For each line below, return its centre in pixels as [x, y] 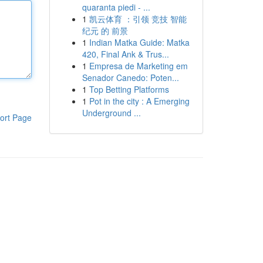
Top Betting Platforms [129, 89]
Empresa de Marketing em [138, 66]
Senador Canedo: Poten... [130, 77]
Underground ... [111, 113]
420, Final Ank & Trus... [125, 54]
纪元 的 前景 [105, 31]
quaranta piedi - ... [116, 7]
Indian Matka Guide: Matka [139, 42]
